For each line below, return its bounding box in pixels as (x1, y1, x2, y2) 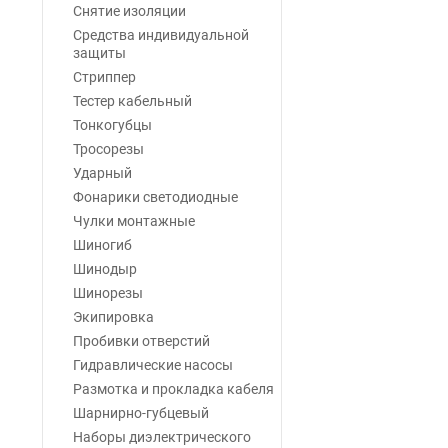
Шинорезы (73, 285, 143, 301)
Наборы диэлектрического (73, 429, 251, 445)
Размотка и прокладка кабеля (73, 381, 274, 397)
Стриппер (73, 69, 136, 85)
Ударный (73, 165, 132, 181)
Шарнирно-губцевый (73, 405, 209, 421)
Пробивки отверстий (73, 333, 210, 349)
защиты (73, 45, 126, 61)
